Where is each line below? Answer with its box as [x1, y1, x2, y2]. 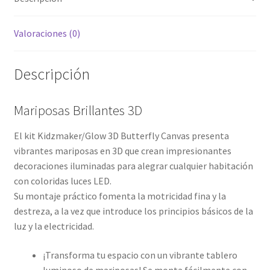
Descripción [13, 64, 90, 84]
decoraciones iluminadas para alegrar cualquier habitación [13, 160, 253, 172]
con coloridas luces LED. [13, 175, 111, 187]
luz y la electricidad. [13, 220, 94, 232]
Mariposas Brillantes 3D [13, 101, 142, 119]
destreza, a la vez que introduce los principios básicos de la [13, 205, 253, 217]
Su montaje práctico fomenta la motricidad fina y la [13, 190, 226, 202]
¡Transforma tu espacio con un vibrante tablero [42, 248, 237, 261]
